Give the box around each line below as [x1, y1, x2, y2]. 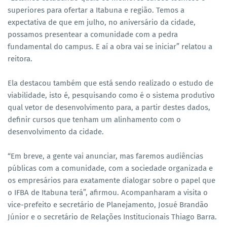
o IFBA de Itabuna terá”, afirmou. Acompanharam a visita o [8, 188, 208, 198]
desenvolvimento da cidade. [8, 127, 104, 137]
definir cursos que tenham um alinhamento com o [8, 115, 181, 125]
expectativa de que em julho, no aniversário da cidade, [8, 18, 196, 27]
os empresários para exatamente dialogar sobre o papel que [8, 176, 215, 185]
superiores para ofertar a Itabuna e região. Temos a [8, 6, 184, 15]
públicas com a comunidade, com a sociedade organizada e [8, 164, 213, 173]
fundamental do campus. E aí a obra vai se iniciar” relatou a [8, 42, 212, 52]
